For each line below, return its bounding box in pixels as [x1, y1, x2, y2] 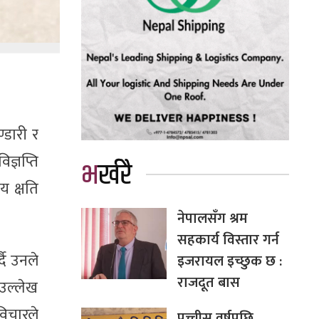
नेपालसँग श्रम [177, 206, 248, 231]
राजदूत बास [177, 270, 240, 295]
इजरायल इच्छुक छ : [177, 249, 282, 273]
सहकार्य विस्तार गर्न [177, 227, 279, 252]
